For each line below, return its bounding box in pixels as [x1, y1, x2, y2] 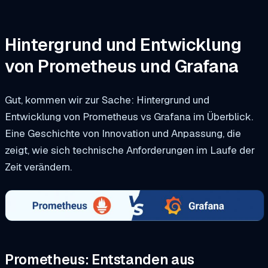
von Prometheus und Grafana [5, 55, 239, 78]
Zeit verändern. [5, 160, 74, 174]
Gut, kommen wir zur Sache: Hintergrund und [5, 93, 209, 107]
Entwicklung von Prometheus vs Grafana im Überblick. [5, 110, 253, 124]
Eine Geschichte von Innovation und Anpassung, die [5, 127, 241, 141]
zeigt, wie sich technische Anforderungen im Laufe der [5, 144, 255, 157]
